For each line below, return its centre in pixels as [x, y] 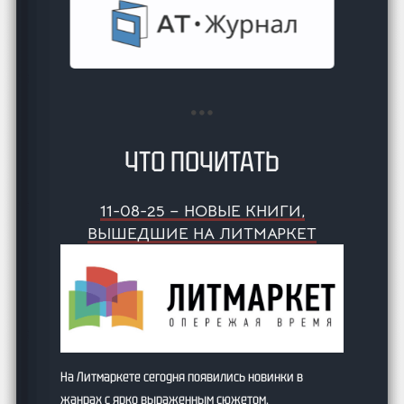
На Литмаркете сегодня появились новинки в [182, 376]
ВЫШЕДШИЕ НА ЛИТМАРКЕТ [202, 234]
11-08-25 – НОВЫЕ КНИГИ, [202, 211]
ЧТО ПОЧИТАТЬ [202, 161]
